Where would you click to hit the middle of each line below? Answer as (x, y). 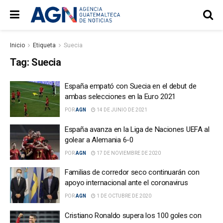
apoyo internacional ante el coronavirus (126, 183)
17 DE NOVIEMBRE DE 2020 (128, 153)
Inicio (17, 45)
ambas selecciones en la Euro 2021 (120, 97)
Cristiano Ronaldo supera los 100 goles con (133, 215)
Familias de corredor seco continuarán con (132, 172)
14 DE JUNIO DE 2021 (121, 110)
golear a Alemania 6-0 (99, 140)
